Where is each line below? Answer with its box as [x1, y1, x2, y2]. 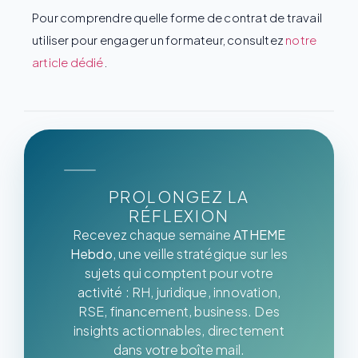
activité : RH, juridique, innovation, [77, 283, 281, 300]
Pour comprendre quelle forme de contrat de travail [32, 9, 323, 25]
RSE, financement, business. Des [78, 302, 280, 320]
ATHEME [233, 225, 286, 243]
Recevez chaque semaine [72, 225, 234, 243]
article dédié [32, 54, 104, 70]
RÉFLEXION [129, 205, 229, 225]
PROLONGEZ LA [108, 185, 250, 206]
